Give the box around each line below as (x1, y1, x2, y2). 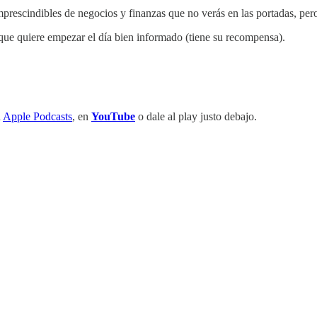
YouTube (91, 110, 135, 122)
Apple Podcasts (3, 110, 72, 122)
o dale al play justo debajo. (135, 110, 257, 122)
